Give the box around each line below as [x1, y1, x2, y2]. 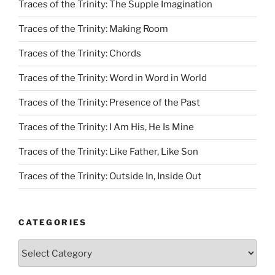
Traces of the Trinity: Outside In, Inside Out [18, 171, 201, 182]
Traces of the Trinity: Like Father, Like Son [18, 146, 198, 158]
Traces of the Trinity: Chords [18, 48, 141, 60]
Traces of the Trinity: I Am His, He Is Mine [18, 122, 194, 133]
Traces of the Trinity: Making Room [18, 23, 168, 35]
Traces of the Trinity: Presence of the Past [18, 97, 200, 109]
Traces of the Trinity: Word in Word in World [18, 72, 207, 84]
